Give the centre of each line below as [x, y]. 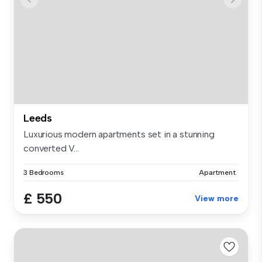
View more [217, 198]
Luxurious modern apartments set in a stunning [119, 134]
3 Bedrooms [44, 172]
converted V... [51, 148]
